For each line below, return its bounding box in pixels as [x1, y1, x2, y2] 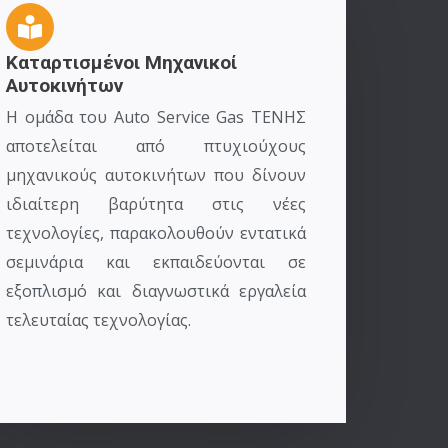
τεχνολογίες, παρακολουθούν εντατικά [6, 222, 306, 244]
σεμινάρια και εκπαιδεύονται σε [6, 251, 306, 273]
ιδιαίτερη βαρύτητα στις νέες [6, 193, 306, 215]
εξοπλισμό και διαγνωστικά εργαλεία [6, 280, 306, 302]
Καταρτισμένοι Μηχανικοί [6, 51, 237, 74]
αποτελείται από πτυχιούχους [6, 135, 306, 157]
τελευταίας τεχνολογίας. [6, 309, 191, 331]
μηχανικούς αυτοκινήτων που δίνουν [6, 164, 306, 186]
